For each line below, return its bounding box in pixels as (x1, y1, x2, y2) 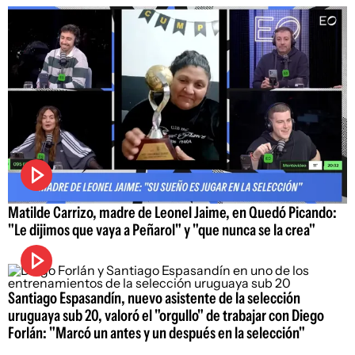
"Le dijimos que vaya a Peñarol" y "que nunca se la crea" (8, 219, 315, 239)
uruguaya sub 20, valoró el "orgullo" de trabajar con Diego (8, 305, 324, 325)
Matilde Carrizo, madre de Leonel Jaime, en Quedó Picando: (8, 202, 337, 222)
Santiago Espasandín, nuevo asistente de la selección (8, 288, 300, 307)
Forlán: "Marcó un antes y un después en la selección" (8, 323, 305, 342)
